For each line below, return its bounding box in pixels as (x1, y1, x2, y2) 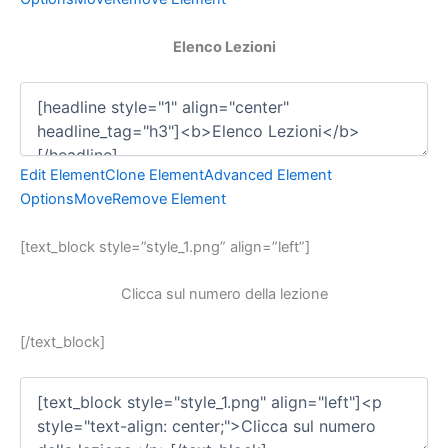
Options (20, 190, 74, 209)
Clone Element (105, 166, 204, 185)
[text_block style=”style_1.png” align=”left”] (20, 238, 310, 257)
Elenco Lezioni (172, 37, 276, 56)
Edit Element (20, 166, 105, 185)
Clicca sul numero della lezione (120, 285, 328, 304)
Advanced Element (204, 166, 332, 185)
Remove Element (112, 190, 226, 209)
